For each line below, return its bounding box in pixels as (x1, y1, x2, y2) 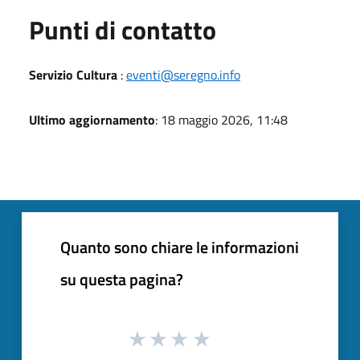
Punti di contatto (29, 10, 216, 49)
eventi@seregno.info (126, 64, 240, 84)
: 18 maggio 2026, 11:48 (155, 109, 288, 129)
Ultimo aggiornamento (29, 109, 155, 129)
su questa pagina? (60, 266, 183, 292)
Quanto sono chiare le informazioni (60, 234, 299, 260)
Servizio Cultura (29, 64, 121, 84)
